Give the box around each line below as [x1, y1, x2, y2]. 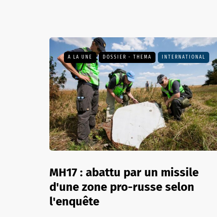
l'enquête [49, 195, 99, 208]
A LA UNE [68, 54, 93, 60]
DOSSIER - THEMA [103, 54, 152, 60]
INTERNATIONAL [162, 54, 205, 60]
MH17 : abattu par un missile [49, 166, 199, 179]
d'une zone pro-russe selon [49, 180, 194, 194]
